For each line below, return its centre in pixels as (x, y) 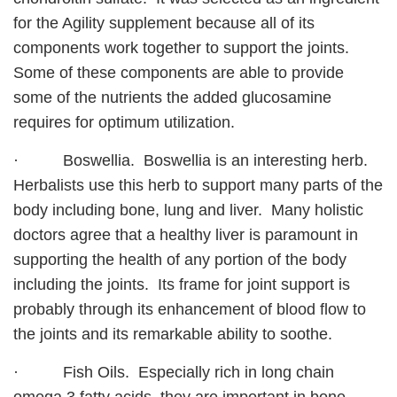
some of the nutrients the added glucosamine (172, 98)
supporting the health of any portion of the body (180, 260)
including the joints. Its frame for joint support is (182, 285)
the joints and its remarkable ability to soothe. (173, 335)
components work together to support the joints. (183, 48)
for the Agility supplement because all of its (164, 23)
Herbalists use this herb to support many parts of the (198, 186)
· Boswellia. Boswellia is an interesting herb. (193, 161)
